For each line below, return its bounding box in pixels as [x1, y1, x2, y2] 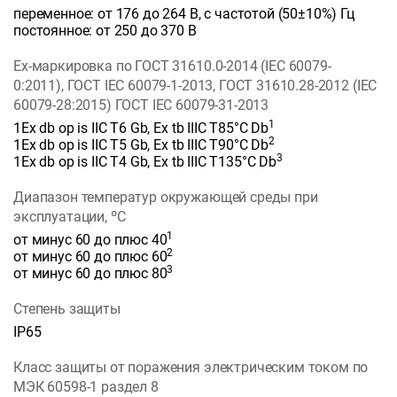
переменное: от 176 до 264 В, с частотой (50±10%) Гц [13, 5, 354, 23]
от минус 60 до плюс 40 [13, 231, 167, 249]
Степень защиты [13, 300, 121, 318]
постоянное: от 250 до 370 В [13, 22, 197, 40]
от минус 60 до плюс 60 [13, 248, 167, 266]
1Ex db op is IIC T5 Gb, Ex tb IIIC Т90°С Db [13, 136, 269, 154]
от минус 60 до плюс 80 [13, 265, 167, 283]
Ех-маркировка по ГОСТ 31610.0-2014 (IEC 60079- [13, 58, 331, 75]
